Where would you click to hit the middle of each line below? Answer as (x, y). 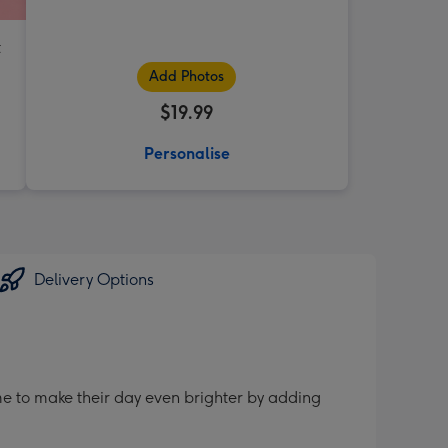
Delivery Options (94, 280)
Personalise (186, 154)
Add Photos (187, 77)
